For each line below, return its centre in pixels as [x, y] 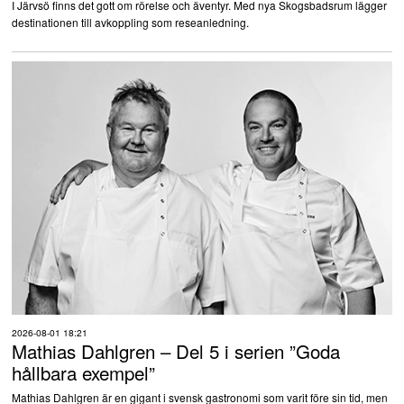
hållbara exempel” [83, 372]
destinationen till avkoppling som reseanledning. [130, 23]
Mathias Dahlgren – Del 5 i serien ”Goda [175, 350]
